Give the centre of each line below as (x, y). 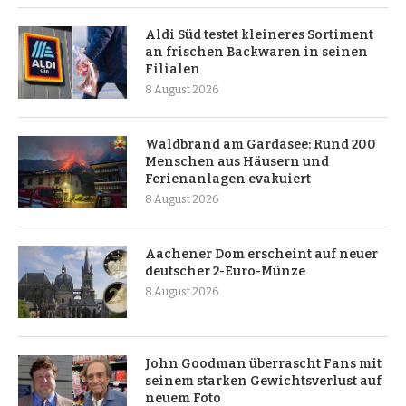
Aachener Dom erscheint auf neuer (261, 255)
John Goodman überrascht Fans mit (263, 364)
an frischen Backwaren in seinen (256, 53)
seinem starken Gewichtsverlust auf (263, 382)
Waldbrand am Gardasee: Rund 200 (261, 145)
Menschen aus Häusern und (237, 162)
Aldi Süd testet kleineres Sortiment (259, 35)
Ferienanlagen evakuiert (228, 179)
